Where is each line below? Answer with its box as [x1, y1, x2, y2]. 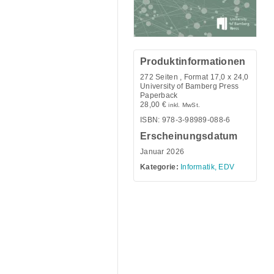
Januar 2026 [140, 147, 185, 157]
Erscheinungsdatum [140, 131, 238, 142]
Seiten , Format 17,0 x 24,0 [153, 73, 249, 82]
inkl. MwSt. [168, 102, 201, 109]
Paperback [140, 91, 178, 100]
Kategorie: [140, 163, 179, 172]
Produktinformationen [140, 56, 246, 67]
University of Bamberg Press [140, 82, 239, 91]
